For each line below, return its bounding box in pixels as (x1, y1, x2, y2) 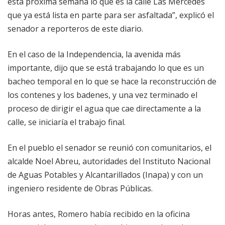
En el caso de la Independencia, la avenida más (8, 49, 181, 60)
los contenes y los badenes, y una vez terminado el (8, 89, 197, 101)
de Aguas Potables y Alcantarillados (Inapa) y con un (8, 169, 203, 181)
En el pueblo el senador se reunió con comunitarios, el (8, 142, 211, 154)
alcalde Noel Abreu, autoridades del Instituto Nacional (8, 156, 210, 167)
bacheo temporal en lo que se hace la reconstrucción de (8, 76, 216, 87)
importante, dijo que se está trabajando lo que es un (8, 62, 204, 74)
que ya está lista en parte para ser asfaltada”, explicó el (8, 10, 214, 21)
